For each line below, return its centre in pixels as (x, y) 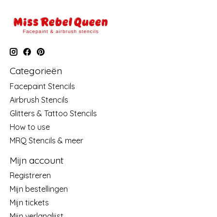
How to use (30, 127)
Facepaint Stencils (42, 86)
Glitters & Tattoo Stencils (53, 113)
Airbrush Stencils (39, 100)
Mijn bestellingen (39, 189)
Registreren (30, 176)
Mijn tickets (29, 203)
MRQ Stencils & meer (46, 140)
